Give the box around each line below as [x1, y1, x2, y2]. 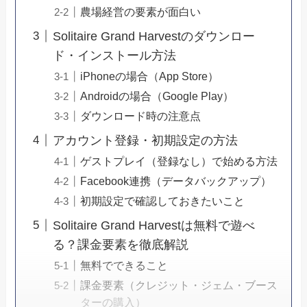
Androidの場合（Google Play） [80, 89, 234, 102]
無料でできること [80, 259, 169, 272]
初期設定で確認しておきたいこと [80, 195, 245, 208]
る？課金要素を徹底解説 [53, 238, 189, 251]
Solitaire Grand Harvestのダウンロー [53, 29, 256, 43]
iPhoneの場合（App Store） [80, 69, 219, 82]
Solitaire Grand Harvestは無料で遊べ [53, 219, 256, 232]
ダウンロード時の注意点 [80, 110, 201, 122]
